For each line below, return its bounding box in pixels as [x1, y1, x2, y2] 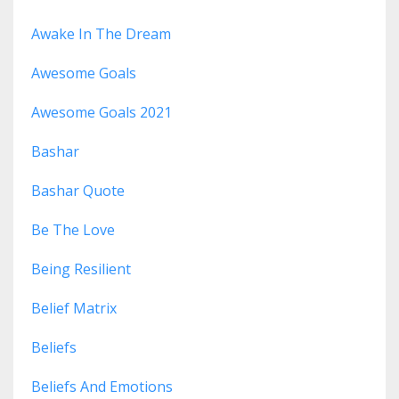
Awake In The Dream [31, 24, 171, 45]
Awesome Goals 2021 [31, 102, 172, 123]
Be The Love [31, 220, 115, 240]
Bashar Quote [31, 181, 125, 201]
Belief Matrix [31, 298, 117, 319]
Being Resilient [31, 259, 131, 280]
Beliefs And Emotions [31, 377, 173, 397]
